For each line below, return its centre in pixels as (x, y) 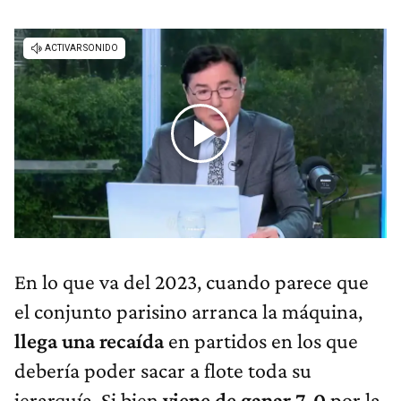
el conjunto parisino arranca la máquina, (188, 311)
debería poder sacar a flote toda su (163, 371)
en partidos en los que (263, 341)
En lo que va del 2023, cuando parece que (192, 282)
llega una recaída (91, 341)
